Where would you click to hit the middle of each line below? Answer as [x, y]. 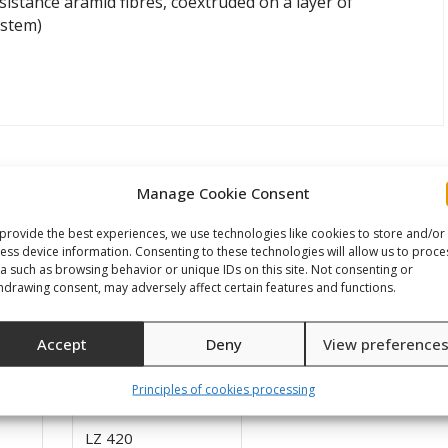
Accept [61, 343]
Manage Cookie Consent [224, 192]
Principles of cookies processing [224, 388]
